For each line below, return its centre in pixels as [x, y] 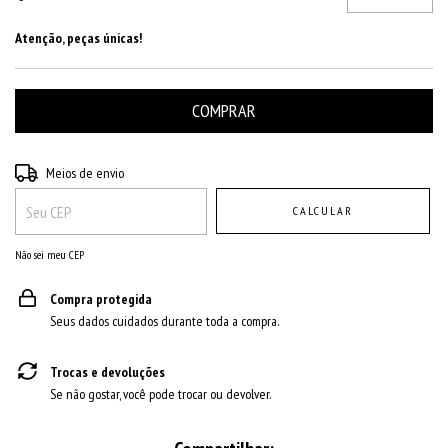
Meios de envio [85, 173]
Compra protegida [101, 299]
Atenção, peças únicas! [78, 38]
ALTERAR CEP [391, 170]
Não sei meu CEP [49, 254]
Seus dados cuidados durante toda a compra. [164, 321]
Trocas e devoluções [107, 372]
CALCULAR [323, 210]
